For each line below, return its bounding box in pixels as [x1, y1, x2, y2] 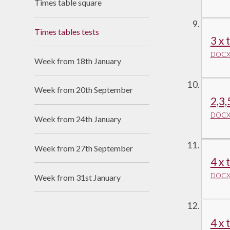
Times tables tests [34, 26, 100, 36]
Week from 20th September [34, 85, 133, 95]
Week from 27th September [34, 143, 133, 154]
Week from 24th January [34, 114, 122, 124]
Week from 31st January [34, 172, 121, 182]
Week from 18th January [34, 55, 122, 66]
